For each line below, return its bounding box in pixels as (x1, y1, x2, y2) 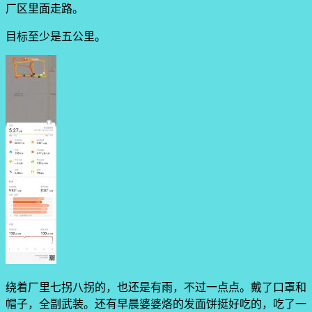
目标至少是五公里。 (6, 31, 106, 43)
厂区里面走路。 (6, 3, 84, 15)
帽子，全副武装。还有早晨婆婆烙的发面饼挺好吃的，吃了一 (6, 298, 306, 311)
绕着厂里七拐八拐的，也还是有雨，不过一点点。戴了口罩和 (6, 281, 306, 294)
